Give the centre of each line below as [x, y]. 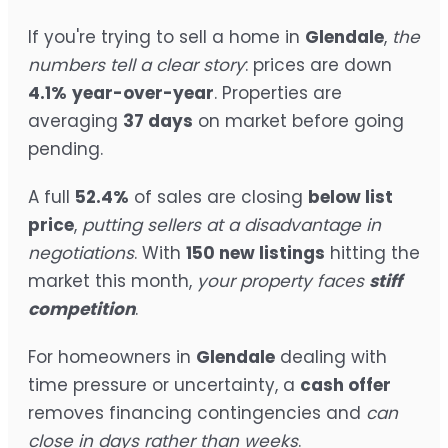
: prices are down [318, 64]
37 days [158, 120]
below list [350, 196]
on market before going [298, 120]
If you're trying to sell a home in [166, 36]
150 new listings [255, 252]
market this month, [112, 280]
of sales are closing [218, 196]
